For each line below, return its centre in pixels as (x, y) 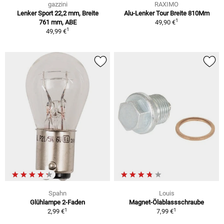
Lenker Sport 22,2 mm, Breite (57, 13)
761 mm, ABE (57, 22)
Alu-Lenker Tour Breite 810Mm (166, 13)
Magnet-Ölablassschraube (166, 202)
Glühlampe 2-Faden (57, 202)
